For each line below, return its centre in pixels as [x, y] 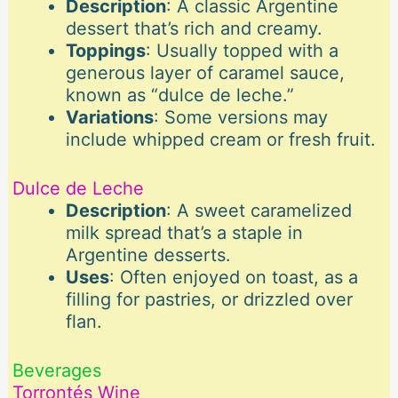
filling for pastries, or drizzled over [209, 300]
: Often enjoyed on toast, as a [233, 278]
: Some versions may [240, 118]
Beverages [56, 371]
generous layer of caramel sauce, [205, 73]
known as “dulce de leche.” [179, 96]
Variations [109, 118]
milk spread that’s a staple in [184, 233]
